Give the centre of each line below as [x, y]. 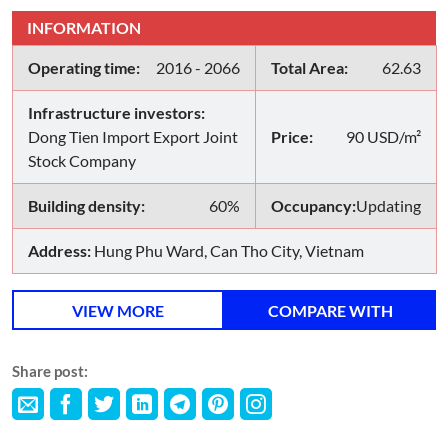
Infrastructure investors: [116, 113]
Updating [388, 206]
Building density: [86, 206]
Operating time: [84, 68]
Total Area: [309, 68]
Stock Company [82, 161]
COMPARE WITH [330, 310]
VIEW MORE [118, 310]
